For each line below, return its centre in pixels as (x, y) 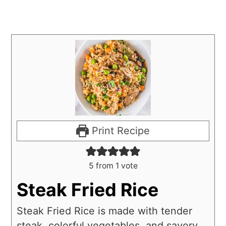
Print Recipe (120, 131)
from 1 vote (116, 166)
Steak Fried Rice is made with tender (105, 211)
